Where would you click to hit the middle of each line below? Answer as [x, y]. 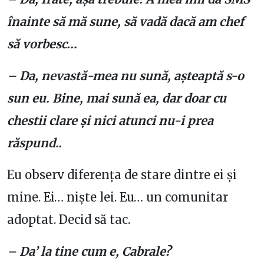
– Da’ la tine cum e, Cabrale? [89, 251]
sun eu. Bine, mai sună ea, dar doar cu [117, 98]
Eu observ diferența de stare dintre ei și [122, 175]
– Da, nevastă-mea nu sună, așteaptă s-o [126, 76]
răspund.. [34, 143]
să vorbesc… [42, 44]
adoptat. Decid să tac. [69, 220]
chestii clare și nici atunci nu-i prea [110, 121]
